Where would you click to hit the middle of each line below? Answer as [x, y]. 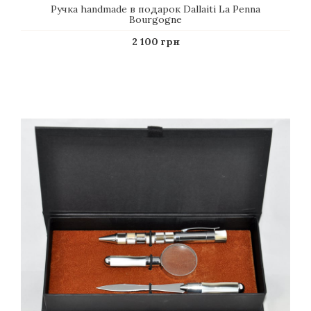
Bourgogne [155, 19]
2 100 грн [155, 42]
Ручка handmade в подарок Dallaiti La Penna [155, 9]
